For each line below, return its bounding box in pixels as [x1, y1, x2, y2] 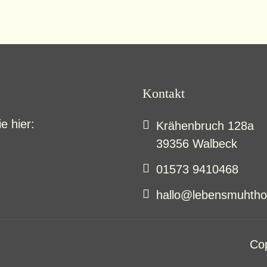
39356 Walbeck [156, 136, 237, 150]
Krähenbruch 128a [156, 119, 254, 132]
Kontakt [142, 85, 185, 101]
